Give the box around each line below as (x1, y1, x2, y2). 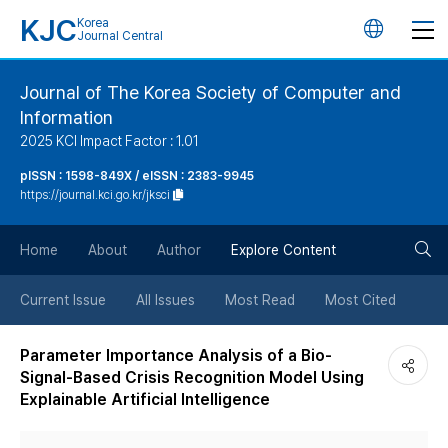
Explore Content (231, 242, 336, 258)
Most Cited (325, 292, 396, 308)
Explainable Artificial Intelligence (20, 390, 270, 409)
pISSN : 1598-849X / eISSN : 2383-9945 (20, 169, 254, 183)
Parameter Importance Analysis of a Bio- (20, 346, 332, 365)
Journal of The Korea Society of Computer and (20, 82, 401, 103)
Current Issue (20, 292, 106, 308)
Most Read (225, 292, 295, 308)
